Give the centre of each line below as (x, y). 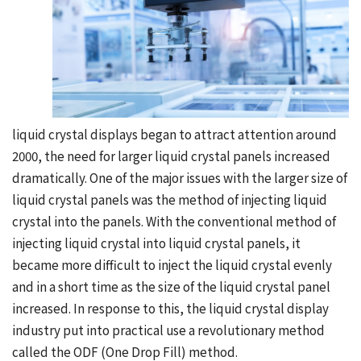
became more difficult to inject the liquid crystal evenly (172, 265)
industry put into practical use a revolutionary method (168, 330)
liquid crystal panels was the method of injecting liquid (170, 199)
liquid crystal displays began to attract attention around (174, 134)
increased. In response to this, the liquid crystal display (170, 308)
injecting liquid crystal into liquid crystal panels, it (156, 243)
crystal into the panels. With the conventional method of (174, 221)
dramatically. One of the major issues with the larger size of (180, 178)
